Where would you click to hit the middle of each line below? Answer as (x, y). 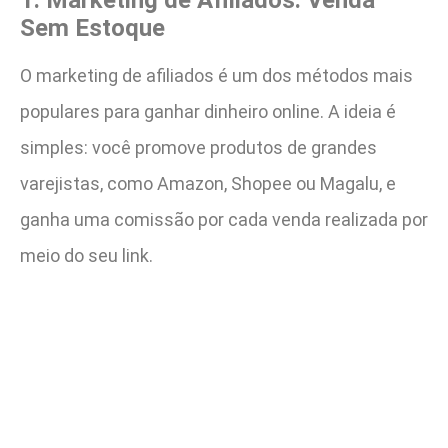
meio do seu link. (86, 255)
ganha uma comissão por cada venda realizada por (224, 219)
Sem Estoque (92, 27)
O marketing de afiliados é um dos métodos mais (216, 75)
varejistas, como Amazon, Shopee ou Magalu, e (208, 183)
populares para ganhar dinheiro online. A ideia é (208, 111)
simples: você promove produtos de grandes (198, 147)
